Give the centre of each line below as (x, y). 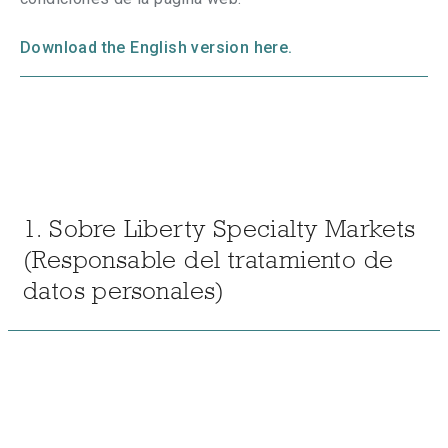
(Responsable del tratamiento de (208, 259)
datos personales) (124, 290)
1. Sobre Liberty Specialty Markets (219, 228)
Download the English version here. (156, 47)
